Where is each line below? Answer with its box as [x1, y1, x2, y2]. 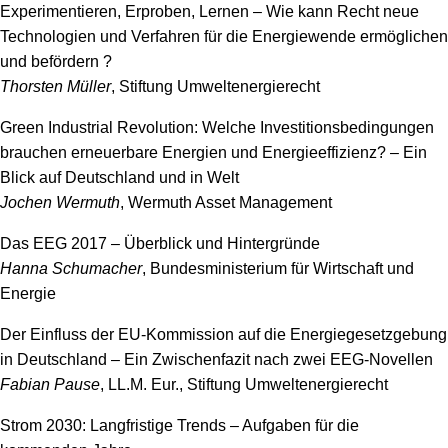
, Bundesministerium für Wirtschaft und [142, 260, 414, 277]
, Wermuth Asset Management [120, 194, 332, 211]
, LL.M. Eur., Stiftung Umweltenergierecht [100, 376, 388, 393]
